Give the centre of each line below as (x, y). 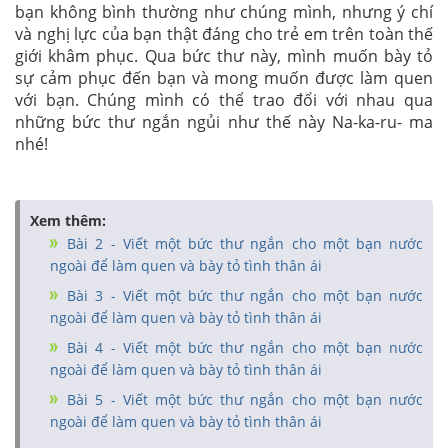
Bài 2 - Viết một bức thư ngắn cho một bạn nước (241, 243)
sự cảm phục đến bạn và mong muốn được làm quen (224, 77)
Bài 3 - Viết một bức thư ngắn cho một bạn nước (241, 295)
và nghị (44, 33)
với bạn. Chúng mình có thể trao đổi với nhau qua (224, 99)
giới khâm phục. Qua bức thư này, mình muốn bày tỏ (224, 55)
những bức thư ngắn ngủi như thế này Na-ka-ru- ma (224, 121)
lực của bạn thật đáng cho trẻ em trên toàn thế (253, 33)
